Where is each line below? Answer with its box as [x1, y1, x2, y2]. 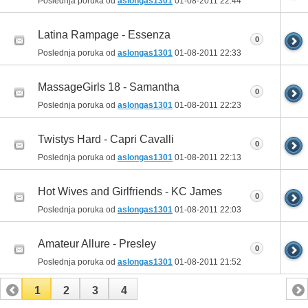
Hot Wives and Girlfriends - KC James [38, 185, 222, 197]
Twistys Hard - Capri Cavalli [38, 133, 174, 145]
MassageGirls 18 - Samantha [38, 80, 179, 93]
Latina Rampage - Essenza [38, 28, 170, 41]
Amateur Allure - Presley [38, 237, 156, 250]
